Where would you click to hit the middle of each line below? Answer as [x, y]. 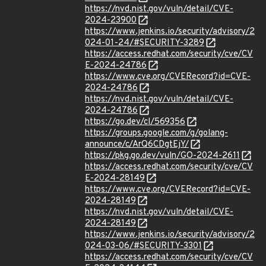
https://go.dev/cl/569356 [135, 122]
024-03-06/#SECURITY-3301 [143, 246]
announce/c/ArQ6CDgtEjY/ [137, 145]
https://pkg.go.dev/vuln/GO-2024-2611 [162, 156]
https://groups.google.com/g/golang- [156, 133]
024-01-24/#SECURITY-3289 [145, 43]
